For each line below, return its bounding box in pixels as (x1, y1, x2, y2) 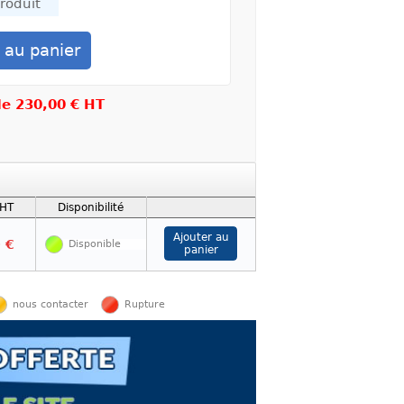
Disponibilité (58, 201, 124, 214)
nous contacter (13, 298, 88, 310)
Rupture (124, 298, 165, 310)
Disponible (68, 238, 121, 250)
